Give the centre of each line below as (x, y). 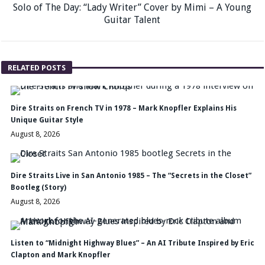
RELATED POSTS (37, 67)
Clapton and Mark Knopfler (60, 255)
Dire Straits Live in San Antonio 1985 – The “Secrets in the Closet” (131, 175)
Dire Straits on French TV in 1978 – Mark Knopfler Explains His (123, 108)
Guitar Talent (132, 20)
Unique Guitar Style (47, 120)
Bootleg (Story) (38, 187)
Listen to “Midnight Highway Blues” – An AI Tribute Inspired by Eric (132, 243)
